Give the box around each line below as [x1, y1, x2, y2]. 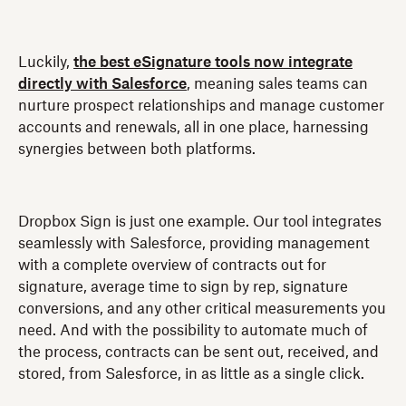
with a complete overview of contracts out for [18, 257, 326, 273]
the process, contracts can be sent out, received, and [18, 344, 379, 360]
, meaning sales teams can [187, 76, 368, 92]
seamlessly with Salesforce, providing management [18, 236, 370, 251]
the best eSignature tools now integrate [73, 54, 353, 70]
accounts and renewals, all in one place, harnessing [18, 120, 369, 135]
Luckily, [18, 54, 73, 70]
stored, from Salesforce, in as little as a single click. [18, 366, 364, 382]
